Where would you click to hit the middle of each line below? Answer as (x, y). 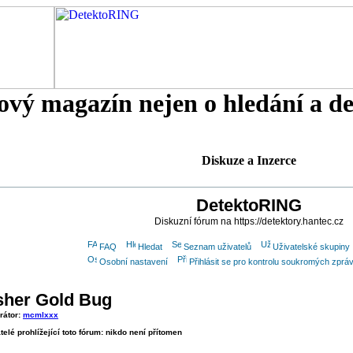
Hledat (150, 247)
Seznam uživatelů (217, 247)
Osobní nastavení (133, 262)
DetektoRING (249, 205)
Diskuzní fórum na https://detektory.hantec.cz (249, 221)
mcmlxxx (41, 315)
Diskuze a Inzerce (249, 160)
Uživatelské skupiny (311, 247)
